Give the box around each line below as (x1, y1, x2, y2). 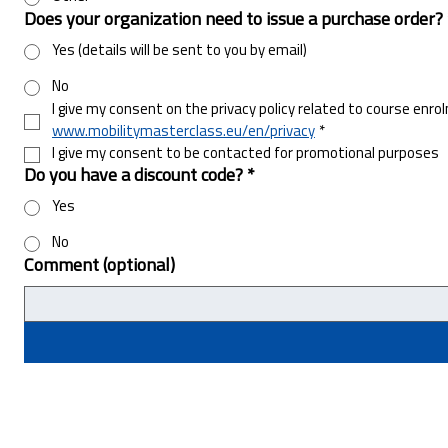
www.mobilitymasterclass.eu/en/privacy (52, 124, 315, 140)
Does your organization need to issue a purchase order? (24, 10, 443, 30)
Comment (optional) (24, 256, 175, 276)
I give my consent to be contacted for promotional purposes (52, 146, 439, 162)
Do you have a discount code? (24, 166, 243, 186)
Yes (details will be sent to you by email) (52, 43, 307, 59)
